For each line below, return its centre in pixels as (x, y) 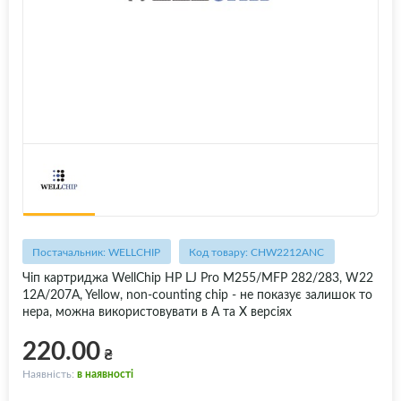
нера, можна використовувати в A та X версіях (157, 311)
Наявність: (50, 374)
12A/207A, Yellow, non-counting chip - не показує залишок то (197, 294)
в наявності (105, 374)
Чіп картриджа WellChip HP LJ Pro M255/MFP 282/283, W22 (198, 277)
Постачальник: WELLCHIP (97, 252)
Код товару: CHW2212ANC (257, 252)
